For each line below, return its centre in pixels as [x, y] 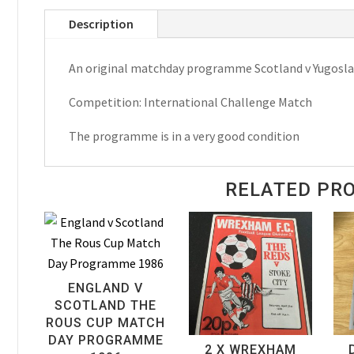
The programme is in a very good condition [184, 136]
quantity [66, 155]
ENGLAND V [106, 288]
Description [101, 24]
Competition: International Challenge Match [190, 102]
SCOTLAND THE [106, 305]
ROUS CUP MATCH [106, 322]
